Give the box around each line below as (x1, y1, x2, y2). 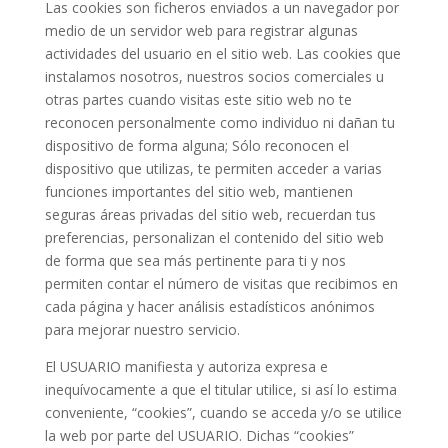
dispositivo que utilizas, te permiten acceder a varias (44, 159, 382, 178)
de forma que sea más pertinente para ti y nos (44, 251, 346, 270)
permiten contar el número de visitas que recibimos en (44, 274, 398, 293)
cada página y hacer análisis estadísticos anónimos (44, 297, 375, 316)
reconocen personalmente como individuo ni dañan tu (44, 113, 395, 132)
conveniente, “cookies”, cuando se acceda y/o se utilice (44, 403, 402, 422)
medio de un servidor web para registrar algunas (44, 21, 358, 40)
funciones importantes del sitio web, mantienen (44, 182, 353, 201)
